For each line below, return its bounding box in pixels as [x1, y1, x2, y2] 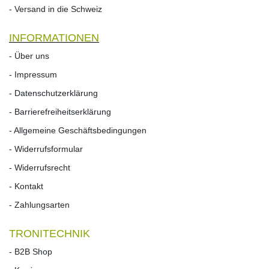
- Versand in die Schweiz [9, 4, 102, 14]
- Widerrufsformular [9, 144, 83, 154]
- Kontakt [9, 181, 43, 191]
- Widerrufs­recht [9, 162, 70, 172]
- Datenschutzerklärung [9, 88, 98, 98]
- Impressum [9, 69, 57, 79]
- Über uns [9, 50, 49, 61]
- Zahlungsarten [9, 199, 70, 210]
